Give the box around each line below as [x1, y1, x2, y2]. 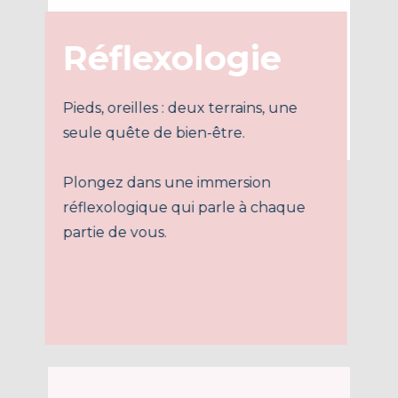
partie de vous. [66, 224, 173, 242]
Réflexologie [66, 37, 284, 80]
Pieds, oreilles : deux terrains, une [66, 99, 300, 117]
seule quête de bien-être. [66, 124, 251, 142]
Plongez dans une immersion [66, 174, 274, 192]
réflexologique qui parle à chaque [66, 199, 308, 217]
